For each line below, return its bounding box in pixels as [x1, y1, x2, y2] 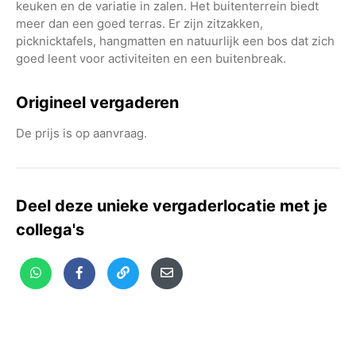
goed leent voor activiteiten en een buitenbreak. [16, 50, 286, 66]
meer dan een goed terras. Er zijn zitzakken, [16, 15, 263, 31]
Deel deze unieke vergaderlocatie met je [16, 195, 327, 215]
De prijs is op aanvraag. [16, 125, 147, 141]
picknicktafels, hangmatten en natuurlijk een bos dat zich [16, 33, 335, 48]
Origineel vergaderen [16, 92, 179, 112]
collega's [16, 219, 84, 239]
